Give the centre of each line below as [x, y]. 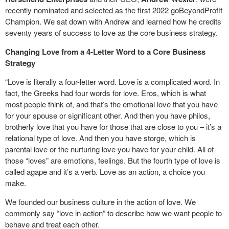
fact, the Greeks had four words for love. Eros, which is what [106, 93]
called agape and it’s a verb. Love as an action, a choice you [105, 171]
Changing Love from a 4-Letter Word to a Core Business [105, 52]
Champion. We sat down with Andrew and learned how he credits [113, 21]
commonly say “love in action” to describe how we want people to [113, 213]
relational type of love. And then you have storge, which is [100, 138]
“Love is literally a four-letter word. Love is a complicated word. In [112, 82]
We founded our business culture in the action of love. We [100, 202]
